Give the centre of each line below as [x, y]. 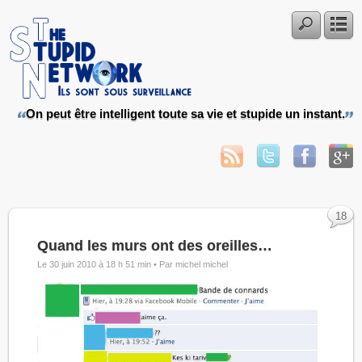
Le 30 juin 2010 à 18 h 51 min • [99, 264]
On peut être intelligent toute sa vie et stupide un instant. [185, 114]
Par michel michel [194, 264]
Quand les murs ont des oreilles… [155, 246]
